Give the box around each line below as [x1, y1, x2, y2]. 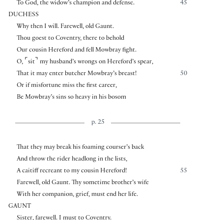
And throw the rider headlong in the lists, [16, 156, 127, 163]
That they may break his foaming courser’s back [16, 144, 144, 151]
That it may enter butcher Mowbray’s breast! [16, 71, 137, 78]
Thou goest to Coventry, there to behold [16, 35, 124, 43]
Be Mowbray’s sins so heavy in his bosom [16, 94, 126, 102]
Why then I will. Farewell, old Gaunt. [16, 24, 114, 31]
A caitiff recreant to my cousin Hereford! [16, 167, 127, 175]
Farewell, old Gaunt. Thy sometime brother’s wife [16, 179, 149, 187]
